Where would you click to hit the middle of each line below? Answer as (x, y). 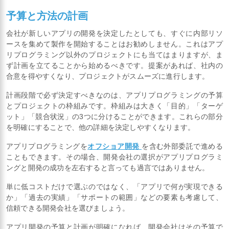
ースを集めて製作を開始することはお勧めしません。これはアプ (114, 44)
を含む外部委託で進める (182, 146)
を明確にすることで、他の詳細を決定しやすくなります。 (101, 127)
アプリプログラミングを (47, 146)
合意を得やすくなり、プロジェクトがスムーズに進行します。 (108, 76)
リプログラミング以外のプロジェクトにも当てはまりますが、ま (114, 54)
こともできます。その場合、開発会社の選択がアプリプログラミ (114, 157)
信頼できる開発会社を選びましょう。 (68, 208)
